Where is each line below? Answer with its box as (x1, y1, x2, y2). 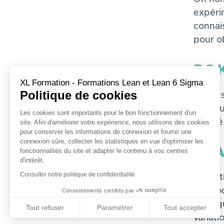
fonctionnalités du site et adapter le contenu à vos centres (20, 146, 188, 154)
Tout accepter (163, 203, 207, 211)
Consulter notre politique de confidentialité (20, 170, 135, 178)
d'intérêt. (20, 156, 44, 164)
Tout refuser (25, 203, 64, 211)
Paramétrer (96, 203, 133, 211)
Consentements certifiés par (61, 187, 134, 193)
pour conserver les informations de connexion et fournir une (20, 127, 191, 135)
